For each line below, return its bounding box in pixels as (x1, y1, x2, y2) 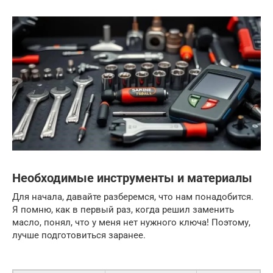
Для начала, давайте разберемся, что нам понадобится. (12, 191, 253, 202)
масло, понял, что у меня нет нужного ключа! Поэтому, (12, 216, 250, 228)
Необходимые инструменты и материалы (12, 171, 252, 185)
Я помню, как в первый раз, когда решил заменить (12, 204, 234, 215)
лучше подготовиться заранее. (12, 229, 146, 241)
